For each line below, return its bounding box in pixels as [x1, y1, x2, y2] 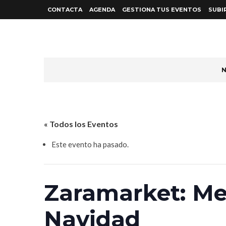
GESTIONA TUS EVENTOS [122, 6, 201, 13]
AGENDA [89, 6, 115, 13]
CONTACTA [47, 6, 82, 13]
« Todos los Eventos [44, 119, 118, 129]
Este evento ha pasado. [51, 140, 129, 149]
